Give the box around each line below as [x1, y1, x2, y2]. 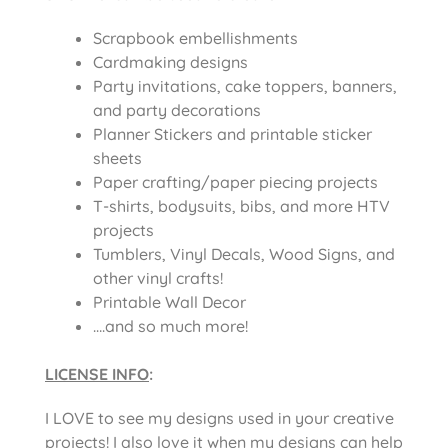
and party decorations [93, 99, 261, 120]
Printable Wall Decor [93, 291, 246, 312]
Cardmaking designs [93, 51, 248, 72]
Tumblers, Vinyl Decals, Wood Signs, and [93, 243, 395, 264]
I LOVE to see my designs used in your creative [45, 407, 394, 428]
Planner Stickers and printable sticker [93, 123, 372, 144]
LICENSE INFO [45, 363, 149, 384]
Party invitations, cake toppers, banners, [93, 75, 397, 96]
